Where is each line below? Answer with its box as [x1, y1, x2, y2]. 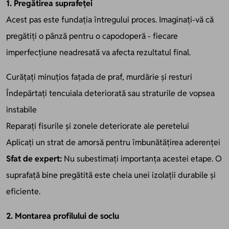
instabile [6, 104, 37, 115]
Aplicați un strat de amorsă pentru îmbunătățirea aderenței [6, 136, 220, 148]
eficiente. [6, 186, 40, 197]
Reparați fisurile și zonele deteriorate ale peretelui [6, 120, 189, 131]
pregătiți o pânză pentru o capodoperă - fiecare [6, 30, 178, 41]
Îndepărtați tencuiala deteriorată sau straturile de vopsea [6, 87, 215, 99]
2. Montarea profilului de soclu [6, 210, 119, 221]
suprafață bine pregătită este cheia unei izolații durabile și [6, 169, 216, 180]
